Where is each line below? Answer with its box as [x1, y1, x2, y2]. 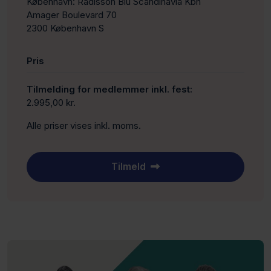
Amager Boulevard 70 [27, 9, 117, 21]
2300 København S [27, 22, 104, 34]
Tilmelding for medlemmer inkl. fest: [27, 83, 192, 96]
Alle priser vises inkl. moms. [27, 120, 141, 132]
